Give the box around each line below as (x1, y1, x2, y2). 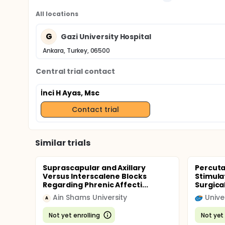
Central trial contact (36, 66, 116, 76)
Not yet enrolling (49, 210, 100, 219)
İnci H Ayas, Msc (41, 88, 99, 98)
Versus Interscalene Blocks (43, 171, 147, 181)
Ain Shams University (53, 192, 128, 202)
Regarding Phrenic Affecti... (43, 180, 149, 190)
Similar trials (35, 137, 90, 149)
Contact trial (71, 104, 119, 115)
